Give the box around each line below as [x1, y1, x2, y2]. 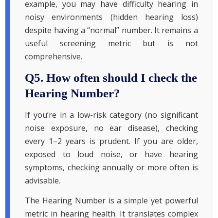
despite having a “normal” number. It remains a [25, 24, 198, 36]
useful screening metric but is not [25, 37, 198, 49]
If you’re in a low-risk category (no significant [25, 109, 198, 120]
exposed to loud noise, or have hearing [25, 148, 198, 160]
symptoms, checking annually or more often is [25, 162, 198, 173]
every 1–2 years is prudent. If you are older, [25, 135, 198, 146]
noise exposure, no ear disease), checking [25, 122, 198, 133]
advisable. [25, 175, 61, 186]
